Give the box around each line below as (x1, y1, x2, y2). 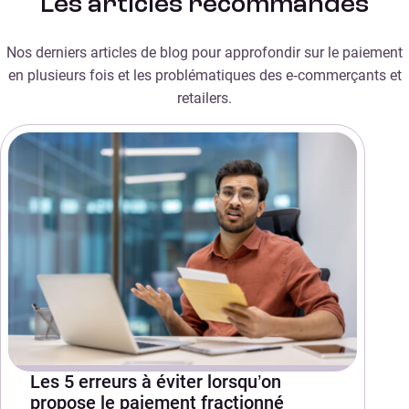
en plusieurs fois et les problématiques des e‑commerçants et (7, 66, 402, 84)
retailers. (177, 89, 232, 107)
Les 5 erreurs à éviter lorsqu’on (30, 370, 281, 393)
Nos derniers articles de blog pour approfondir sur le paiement (6, 43, 403, 61)
